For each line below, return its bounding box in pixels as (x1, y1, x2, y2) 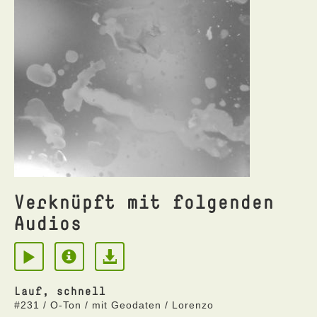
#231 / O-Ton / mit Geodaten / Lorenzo (14, 299, 214, 311)
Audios (14, 211, 82, 234)
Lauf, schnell (14, 284, 106, 298)
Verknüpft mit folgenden (14, 190, 275, 213)
